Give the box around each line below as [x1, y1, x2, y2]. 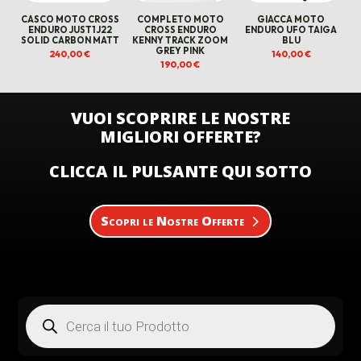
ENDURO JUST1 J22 [27, 23, 112, 35]
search [25, 312, 60, 328]
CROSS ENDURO [143, 23, 217, 35]
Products [25, 301, 73, 317]
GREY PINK [156, 44, 205, 56]
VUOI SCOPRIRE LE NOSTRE [70, 107, 290, 130]
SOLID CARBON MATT [20, 34, 119, 46]
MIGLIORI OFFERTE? [99, 126, 261, 148]
